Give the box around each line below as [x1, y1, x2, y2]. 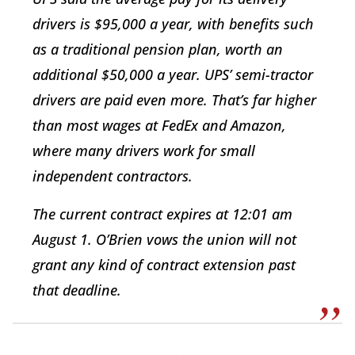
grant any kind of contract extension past [32, 254, 296, 274]
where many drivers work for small [32, 140, 255, 160]
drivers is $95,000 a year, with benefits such [32, 13, 314, 33]
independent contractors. [32, 166, 193, 185]
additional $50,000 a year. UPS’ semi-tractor [32, 64, 313, 84]
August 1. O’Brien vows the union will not [32, 229, 296, 249]
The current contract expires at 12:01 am [32, 204, 292, 223]
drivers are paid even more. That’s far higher [32, 90, 316, 109]
